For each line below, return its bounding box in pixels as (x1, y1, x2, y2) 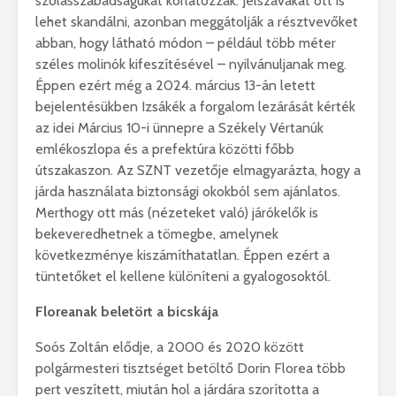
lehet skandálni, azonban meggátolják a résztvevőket (35, 13, 358, 31)
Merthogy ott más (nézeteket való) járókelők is (35, 204, 318, 222)
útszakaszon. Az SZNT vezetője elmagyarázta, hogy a (35, 162, 361, 179)
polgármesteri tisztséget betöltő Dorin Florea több (35, 360, 346, 377)
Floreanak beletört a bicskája (35, 303, 218, 321)
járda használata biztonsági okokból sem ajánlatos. (35, 183, 340, 201)
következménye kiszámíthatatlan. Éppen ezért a (35, 247, 330, 264)
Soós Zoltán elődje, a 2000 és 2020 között (35, 339, 304, 356)
